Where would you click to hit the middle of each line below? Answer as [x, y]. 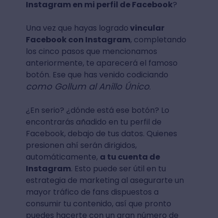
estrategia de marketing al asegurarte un [105, 181]
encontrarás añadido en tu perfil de [93, 122]
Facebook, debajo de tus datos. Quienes [101, 134]
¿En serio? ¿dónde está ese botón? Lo [97, 110]
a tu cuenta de [130, 157]
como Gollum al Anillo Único [87, 87]
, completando [158, 40]
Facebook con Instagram [78, 40]
